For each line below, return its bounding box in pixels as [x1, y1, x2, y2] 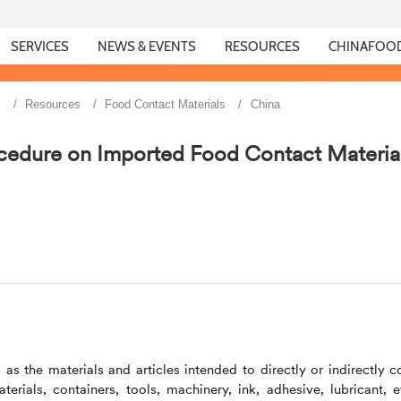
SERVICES [11, 38, 70, 55]
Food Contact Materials [105, 97, 226, 111]
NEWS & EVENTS [98, 38, 197, 55]
